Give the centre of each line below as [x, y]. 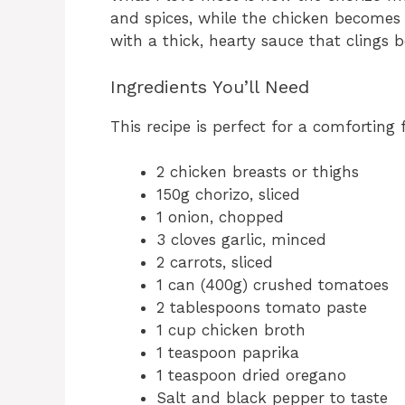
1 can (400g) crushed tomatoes [273, 285]
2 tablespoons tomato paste [262, 308]
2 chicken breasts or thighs [258, 172]
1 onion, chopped [220, 217]
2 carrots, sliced [215, 263]
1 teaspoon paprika [228, 353]
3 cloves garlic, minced [241, 240]
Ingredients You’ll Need [210, 86]
